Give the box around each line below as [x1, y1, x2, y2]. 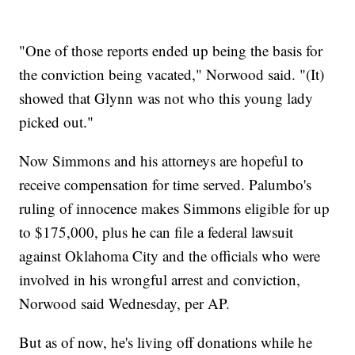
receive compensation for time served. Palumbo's [19, 174, 312, 195]
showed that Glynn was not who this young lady [19, 88, 314, 109]
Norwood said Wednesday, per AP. [19, 293, 235, 314]
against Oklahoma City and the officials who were [19, 246, 321, 266]
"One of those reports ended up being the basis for [19, 40, 323, 61]
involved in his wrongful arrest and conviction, [19, 269, 301, 290]
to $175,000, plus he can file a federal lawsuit [19, 222, 294, 242]
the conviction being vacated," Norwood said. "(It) [19, 64, 325, 85]
